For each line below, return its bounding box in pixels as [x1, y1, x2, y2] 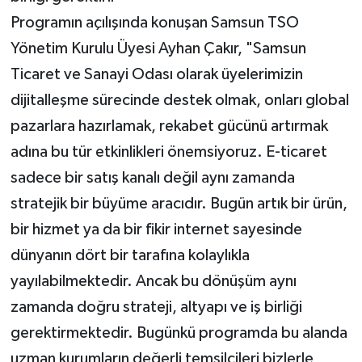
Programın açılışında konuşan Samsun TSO [10, 14, 299, 31]
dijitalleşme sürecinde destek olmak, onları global [10, 91, 349, 108]
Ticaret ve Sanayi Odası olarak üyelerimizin [10, 65, 303, 82]
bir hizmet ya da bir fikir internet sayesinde [10, 221, 302, 238]
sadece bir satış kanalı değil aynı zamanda [10, 169, 295, 186]
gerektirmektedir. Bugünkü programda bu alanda [10, 324, 347, 341]
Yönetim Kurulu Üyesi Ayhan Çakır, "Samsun [10, 40, 306, 57]
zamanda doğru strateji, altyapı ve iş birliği [10, 298, 302, 315]
